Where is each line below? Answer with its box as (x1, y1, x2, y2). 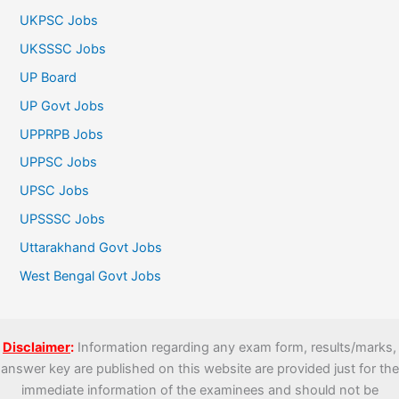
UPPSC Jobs (20, 154, 98, 171)
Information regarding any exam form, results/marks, (74, 338, 396, 355)
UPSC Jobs (20, 183, 90, 199)
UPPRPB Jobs (20, 126, 104, 142)
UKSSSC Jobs (20, 40, 107, 57)
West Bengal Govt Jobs (20, 268, 162, 285)
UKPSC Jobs (20, 12, 99, 28)
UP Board (20, 69, 77, 85)
